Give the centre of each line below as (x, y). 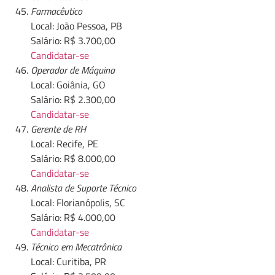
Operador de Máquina (73, 70)
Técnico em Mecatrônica (76, 247)
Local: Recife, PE (64, 144)
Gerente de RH (58, 129)
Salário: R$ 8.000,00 (73, 159)
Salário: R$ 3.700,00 (73, 41)
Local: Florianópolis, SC (78, 203)
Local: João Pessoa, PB (76, 26)
